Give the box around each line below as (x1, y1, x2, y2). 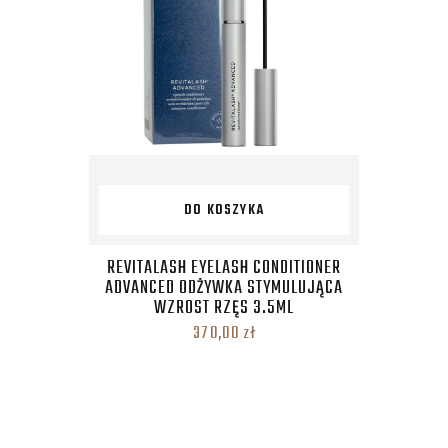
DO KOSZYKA (184, 198, 264, 222)
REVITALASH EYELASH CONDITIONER (107, 253, 341, 283)
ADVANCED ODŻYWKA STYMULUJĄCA (105, 273, 343, 303)
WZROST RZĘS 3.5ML (154, 293, 294, 323)
